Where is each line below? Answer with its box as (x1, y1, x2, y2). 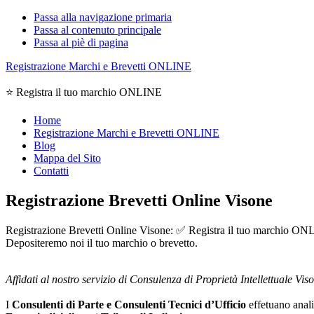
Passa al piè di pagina (34, 36, 128, 48)
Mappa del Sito (34, 152, 101, 164)
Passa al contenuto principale (34, 24, 161, 36)
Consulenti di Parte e (12, 298, 111, 310)
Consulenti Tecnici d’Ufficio (114, 298, 246, 310)
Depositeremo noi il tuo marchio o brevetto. (6, 236, 198, 249)
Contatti (34, 165, 69, 177)
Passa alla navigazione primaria (34, 11, 172, 23)
